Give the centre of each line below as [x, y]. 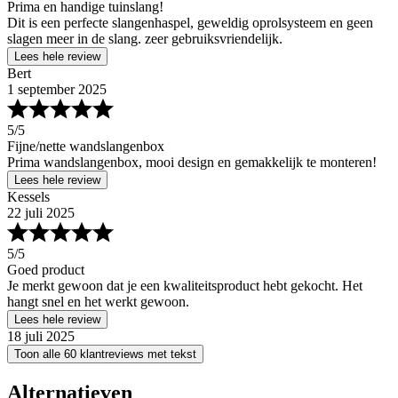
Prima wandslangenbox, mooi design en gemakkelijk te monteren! [192, 163]
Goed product [46, 270]
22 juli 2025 [41, 213]
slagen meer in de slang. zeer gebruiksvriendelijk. [145, 39]
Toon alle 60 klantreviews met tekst [105, 354]
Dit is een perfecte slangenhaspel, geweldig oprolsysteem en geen [190, 23]
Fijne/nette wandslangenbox [86, 147]
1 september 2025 [57, 90]
